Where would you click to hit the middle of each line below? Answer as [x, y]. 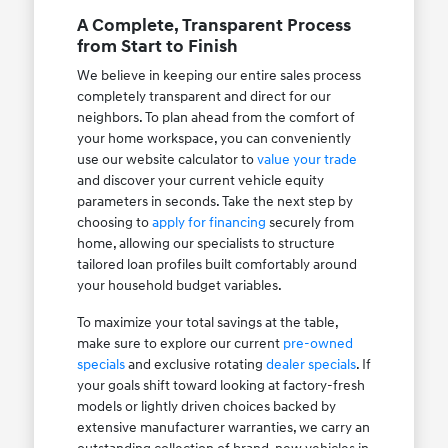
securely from [309, 223]
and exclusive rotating [195, 365]
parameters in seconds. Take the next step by [214, 202]
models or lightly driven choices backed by [206, 407]
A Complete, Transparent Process [213, 26]
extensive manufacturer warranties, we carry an [223, 428]
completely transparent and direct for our [203, 97]
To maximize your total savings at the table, [207, 323]
